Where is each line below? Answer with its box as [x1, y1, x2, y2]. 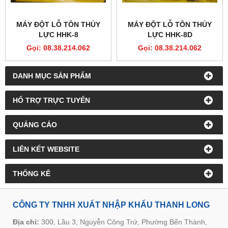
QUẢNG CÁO [13, 120, 57, 129]
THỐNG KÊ [13, 169, 50, 178]
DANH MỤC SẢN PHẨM [13, 71, 91, 80]
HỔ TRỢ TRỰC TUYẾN [13, 96, 90, 104]
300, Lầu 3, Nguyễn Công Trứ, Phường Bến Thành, [39, 217, 207, 226]
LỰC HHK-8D [147, 30, 192, 39]
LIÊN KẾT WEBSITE [13, 145, 79, 153]
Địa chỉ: [13, 217, 39, 226]
